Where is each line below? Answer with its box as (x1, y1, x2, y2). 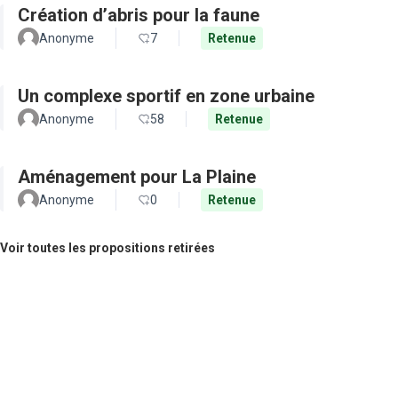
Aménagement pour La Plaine (18, 166, 256, 187)
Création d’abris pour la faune (18, 4, 259, 26)
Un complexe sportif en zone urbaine (18, 85, 314, 107)
